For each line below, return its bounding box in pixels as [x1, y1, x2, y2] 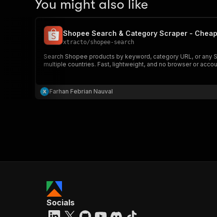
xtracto [63, 39, 87, 46]
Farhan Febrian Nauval [49, 88, 113, 95]
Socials [46, 198, 75, 207]
